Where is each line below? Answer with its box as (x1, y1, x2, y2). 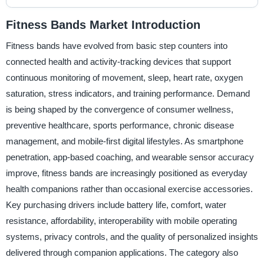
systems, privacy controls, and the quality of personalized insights (5, 232, 258, 242)
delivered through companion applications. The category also (5, 247, 238, 258)
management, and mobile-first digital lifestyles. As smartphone (5, 136, 243, 147)
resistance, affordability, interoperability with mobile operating (5, 216, 237, 226)
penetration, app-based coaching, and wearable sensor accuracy (5, 152, 254, 163)
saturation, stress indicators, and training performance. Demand (5, 88, 250, 99)
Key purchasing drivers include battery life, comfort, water (5, 200, 226, 210)
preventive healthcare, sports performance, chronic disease (5, 120, 234, 131)
